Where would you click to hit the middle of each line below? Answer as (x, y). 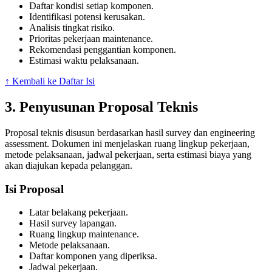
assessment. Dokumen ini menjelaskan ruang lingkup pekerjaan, (127, 143)
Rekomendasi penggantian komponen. (103, 49)
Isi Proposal (34, 189)
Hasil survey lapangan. (73, 223)
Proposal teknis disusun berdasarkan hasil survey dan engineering (130, 132)
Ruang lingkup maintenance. (84, 234)
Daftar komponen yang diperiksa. (93, 256)
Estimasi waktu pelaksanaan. (84, 60)
